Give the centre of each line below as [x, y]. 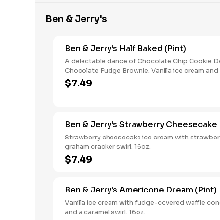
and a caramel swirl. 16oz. [105, 212]
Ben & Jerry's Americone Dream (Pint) [141, 190]
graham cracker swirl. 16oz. [108, 147]
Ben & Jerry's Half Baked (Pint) [125, 48]
